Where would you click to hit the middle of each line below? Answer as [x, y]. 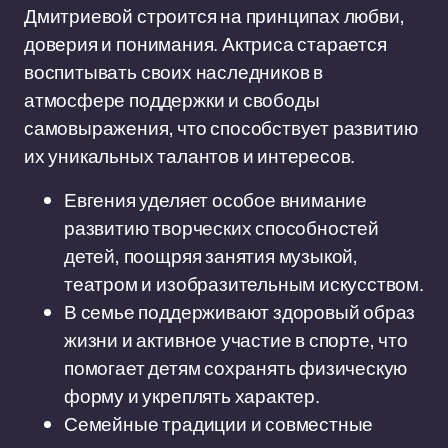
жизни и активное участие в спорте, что [236, 340]
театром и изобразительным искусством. [244, 284]
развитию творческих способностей [221, 228]
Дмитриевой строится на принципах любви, [214, 16]
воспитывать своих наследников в [174, 72]
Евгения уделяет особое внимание [216, 200]
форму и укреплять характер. [192, 396]
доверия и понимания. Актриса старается [205, 44]
